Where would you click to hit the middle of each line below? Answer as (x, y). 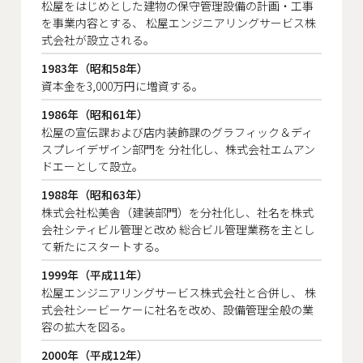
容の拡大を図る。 (87, 326)
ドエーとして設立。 (92, 166)
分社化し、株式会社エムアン (241, 149)
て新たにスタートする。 (104, 246)
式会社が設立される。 (98, 39)
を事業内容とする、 (92, 22)
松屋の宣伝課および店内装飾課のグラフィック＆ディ (177, 132)
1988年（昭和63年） (95, 194)
